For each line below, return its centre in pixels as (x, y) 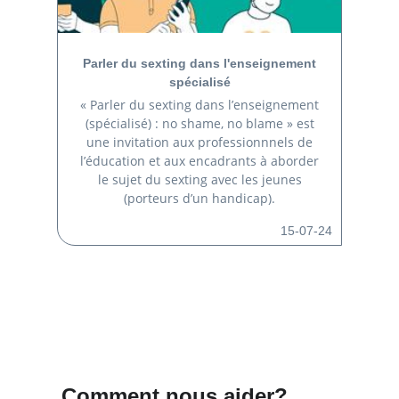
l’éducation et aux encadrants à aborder (199, 161)
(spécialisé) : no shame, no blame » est (199, 124)
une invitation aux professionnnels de (199, 142)
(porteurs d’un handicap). (199, 199)
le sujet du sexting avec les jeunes (199, 180)
